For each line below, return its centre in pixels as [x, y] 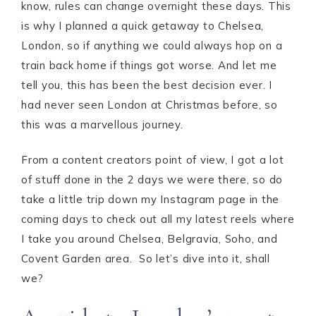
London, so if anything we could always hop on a [152, 45]
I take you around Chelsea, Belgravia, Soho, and [150, 239]
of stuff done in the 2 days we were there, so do [152, 180]
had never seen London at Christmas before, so [150, 105]
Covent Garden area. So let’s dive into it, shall [146, 259]
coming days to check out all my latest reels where [158, 219]
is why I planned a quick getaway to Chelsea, [142, 26]
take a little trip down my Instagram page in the [150, 199]
